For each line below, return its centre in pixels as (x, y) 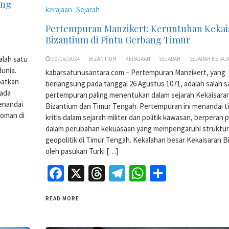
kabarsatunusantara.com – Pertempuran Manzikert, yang (135, 72)
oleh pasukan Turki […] (82, 151)
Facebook (97, 173)
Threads (133, 173)
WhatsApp (181, 173)
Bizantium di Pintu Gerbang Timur (118, 40)
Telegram (157, 173)
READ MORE (62, 198)
